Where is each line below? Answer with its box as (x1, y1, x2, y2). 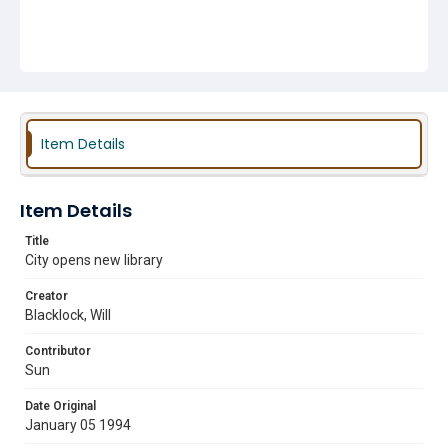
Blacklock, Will (25, 307, 111, 323)
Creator (25, 289, 68, 303)
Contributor (25, 344, 91, 358)
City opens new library (25, 252, 163, 268)
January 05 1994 (25, 417, 131, 433)
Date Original (25, 399, 96, 413)
